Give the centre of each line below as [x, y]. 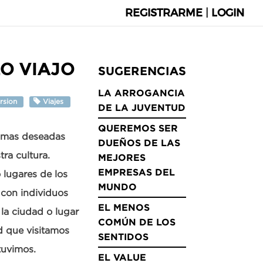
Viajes [53, 101]
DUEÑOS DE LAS [139, 143]
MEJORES [122, 157]
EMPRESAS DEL [136, 172]
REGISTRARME [164, 13]
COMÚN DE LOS [137, 222]
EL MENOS [124, 207]
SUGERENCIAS [142, 71]
